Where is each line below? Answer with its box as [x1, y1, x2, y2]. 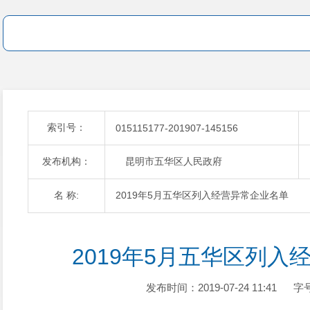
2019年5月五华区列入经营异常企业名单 [116, 190, 289, 201]
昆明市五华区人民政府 [116, 156, 222, 167]
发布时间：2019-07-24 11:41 [145, 282, 277, 293]
